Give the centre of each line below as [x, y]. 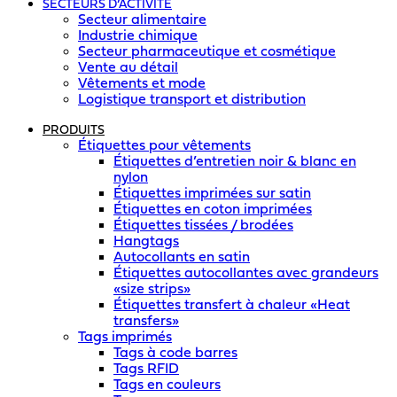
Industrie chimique [138, 36]
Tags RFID [146, 370]
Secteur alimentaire [142, 20]
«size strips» [152, 290]
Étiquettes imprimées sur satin [212, 194]
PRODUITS [74, 131]
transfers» [146, 322]
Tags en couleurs [167, 385]
